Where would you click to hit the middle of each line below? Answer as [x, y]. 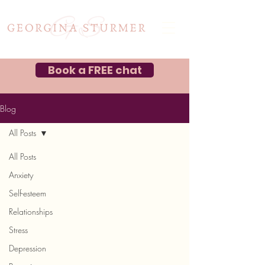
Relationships [31, 211]
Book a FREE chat [95, 70]
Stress [18, 230]
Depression [28, 248]
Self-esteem [28, 193]
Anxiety [21, 175]
